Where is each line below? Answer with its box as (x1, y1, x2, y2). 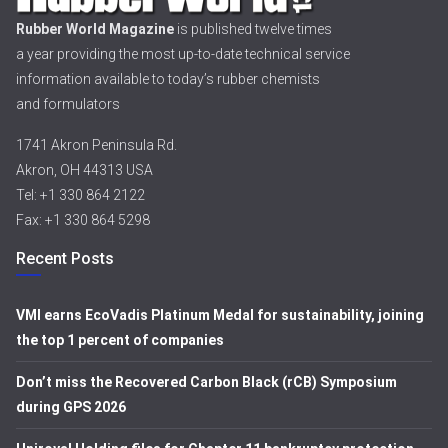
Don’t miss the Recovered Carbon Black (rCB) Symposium (16, 374, 397, 390)
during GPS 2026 (16, 399, 126, 415)
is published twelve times (174, 21, 332, 37)
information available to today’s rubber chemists (16, 71, 320, 87)
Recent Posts (16, 249, 114, 268)
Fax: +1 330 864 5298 (16, 212, 150, 228)
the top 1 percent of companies (16, 332, 224, 348)
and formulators (16, 96, 120, 112)
